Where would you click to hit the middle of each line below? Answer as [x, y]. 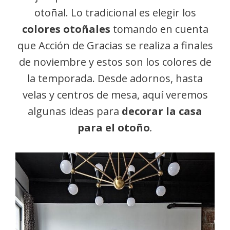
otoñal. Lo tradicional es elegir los [115, 13]
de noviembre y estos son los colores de [115, 62]
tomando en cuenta [159, 29]
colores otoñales [66, 29]
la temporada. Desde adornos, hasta [115, 78]
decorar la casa [162, 111]
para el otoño [114, 128]
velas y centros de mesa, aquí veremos [115, 95]
